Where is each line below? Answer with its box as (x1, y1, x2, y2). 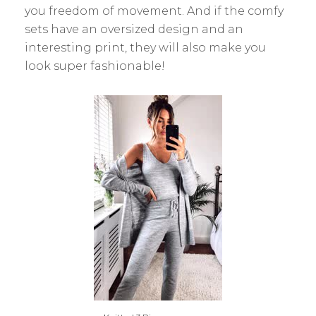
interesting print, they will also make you (25, 40, 266, 54)
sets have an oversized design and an (25, 22, 243, 36)
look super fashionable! (25, 59, 165, 73)
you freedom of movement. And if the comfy (25, 4, 284, 18)
